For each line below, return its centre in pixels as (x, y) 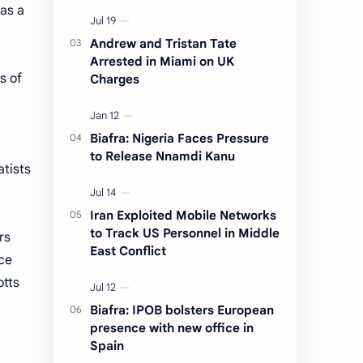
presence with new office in (172, 328)
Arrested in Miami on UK (162, 62)
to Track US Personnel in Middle (185, 233)
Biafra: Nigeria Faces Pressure (179, 139)
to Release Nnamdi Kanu (162, 156)
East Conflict (128, 251)
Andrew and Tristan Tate (163, 44)
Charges (115, 79)
